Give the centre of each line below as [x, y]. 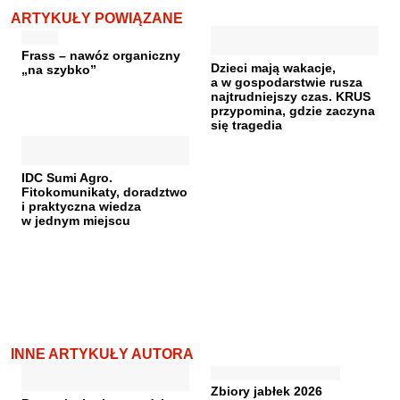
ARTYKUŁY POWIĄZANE [97, 18]
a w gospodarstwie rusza [287, 82]
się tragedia [246, 125]
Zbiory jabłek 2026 [267, 391]
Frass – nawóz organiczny [101, 55]
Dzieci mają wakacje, [273, 67]
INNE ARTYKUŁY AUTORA [102, 354]
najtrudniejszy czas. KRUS [291, 96]
